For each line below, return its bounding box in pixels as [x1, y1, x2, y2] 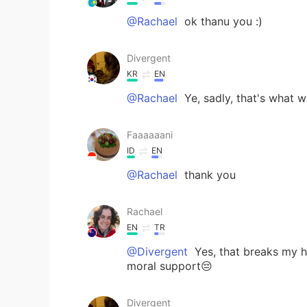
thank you [181, 167, 236, 182]
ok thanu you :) [181, 14, 262, 28]
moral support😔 [127, 258, 212, 273]
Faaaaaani [127, 128, 173, 140]
